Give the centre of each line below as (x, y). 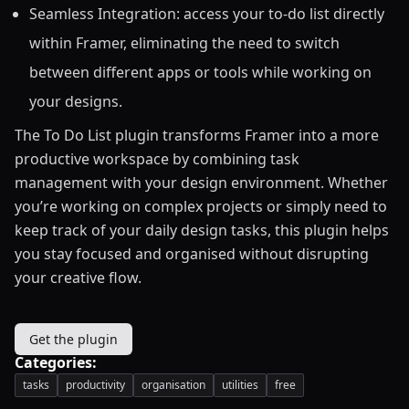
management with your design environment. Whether (201, 182)
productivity (95, 384)
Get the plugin (73, 339)
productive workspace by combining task (157, 158)
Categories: (56, 362)
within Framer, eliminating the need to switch (184, 42)
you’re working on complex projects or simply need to (201, 206)
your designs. (76, 101)
